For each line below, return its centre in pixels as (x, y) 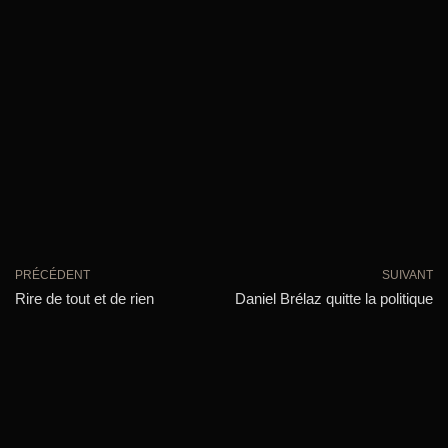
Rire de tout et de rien (84, 298)
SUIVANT (407, 274)
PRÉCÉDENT (52, 274)
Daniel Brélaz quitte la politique (334, 298)
